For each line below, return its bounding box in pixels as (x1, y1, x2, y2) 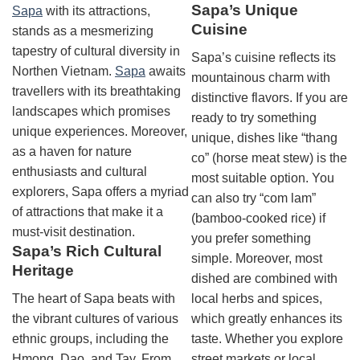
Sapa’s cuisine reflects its (190, 50, 336, 64)
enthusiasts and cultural (12, 165, 147, 178)
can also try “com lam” (190, 190, 316, 205)
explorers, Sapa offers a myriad (12, 185, 189, 198)
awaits (145, 64, 186, 78)
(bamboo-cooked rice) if (190, 211, 325, 225)
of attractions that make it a (12, 205, 163, 219)
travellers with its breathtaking (12, 84, 181, 98)
